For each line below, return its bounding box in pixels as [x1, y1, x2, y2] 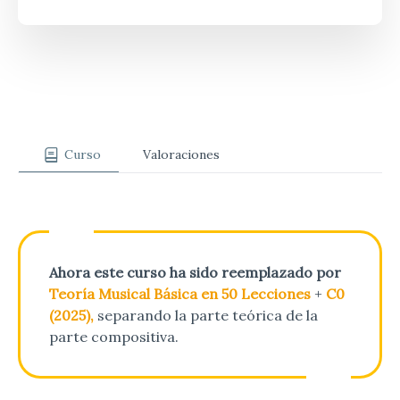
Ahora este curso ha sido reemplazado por [49, 262, 341, 281]
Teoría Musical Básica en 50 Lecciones [49, 284, 311, 303]
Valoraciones [142, 146, 220, 162]
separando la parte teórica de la [97, 305, 318, 324]
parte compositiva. [49, 327, 179, 346]
